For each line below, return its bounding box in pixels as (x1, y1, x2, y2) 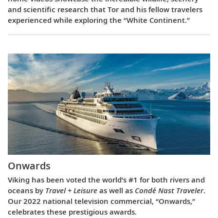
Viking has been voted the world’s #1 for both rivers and (8, 174, 205, 184)
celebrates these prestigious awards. (8, 206, 137, 217)
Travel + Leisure (45, 185, 97, 195)
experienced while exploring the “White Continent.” (8, 15, 190, 25)
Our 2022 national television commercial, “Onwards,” (8, 196, 195, 206)
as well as (97, 185, 135, 195)
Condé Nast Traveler (135, 185, 203, 195)
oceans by (8, 185, 45, 195)
